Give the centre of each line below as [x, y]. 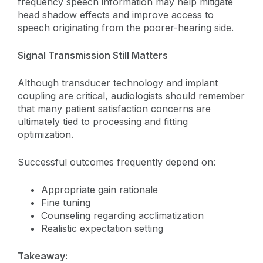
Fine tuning [66, 202]
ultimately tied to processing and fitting [103, 121]
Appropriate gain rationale [100, 189]
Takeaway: [43, 256]
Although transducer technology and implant [118, 82]
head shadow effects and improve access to [116, 14]
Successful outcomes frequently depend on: [117, 162]
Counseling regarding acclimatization [122, 215]
